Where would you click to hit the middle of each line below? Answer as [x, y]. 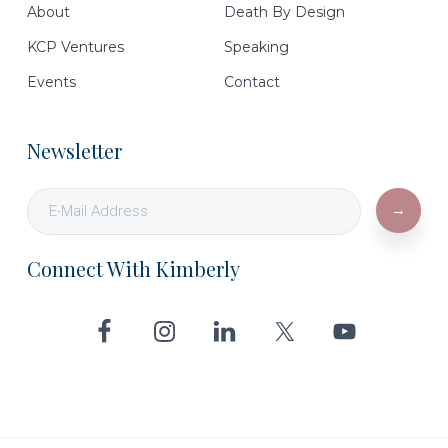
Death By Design [284, 11]
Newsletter [74, 150]
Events [51, 81]
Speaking [256, 46]
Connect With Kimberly [133, 268]
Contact [252, 81]
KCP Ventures [75, 46]
